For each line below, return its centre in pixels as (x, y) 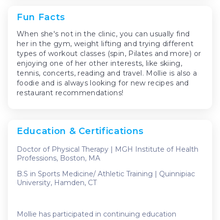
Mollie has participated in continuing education (96, 214)
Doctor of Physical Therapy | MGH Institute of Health (108, 149)
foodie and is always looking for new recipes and (103, 83)
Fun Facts (41, 17)
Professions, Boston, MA (58, 158)
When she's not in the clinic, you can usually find (103, 34)
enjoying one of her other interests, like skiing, (100, 63)
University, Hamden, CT (57, 182)
